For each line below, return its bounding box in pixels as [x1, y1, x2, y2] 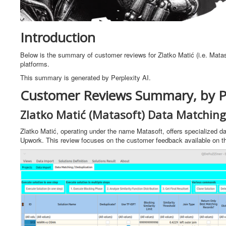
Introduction [20, 28, 95, 46]
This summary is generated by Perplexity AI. [20, 72, 151, 82]
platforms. [20, 59, 49, 69]
